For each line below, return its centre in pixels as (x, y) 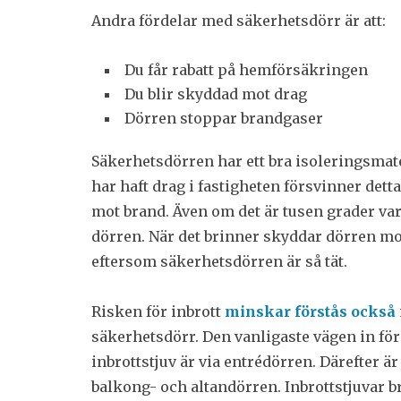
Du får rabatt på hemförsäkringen (246, 70)
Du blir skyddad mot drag (216, 94)
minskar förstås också (310, 311)
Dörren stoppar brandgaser (224, 118)
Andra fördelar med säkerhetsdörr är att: (239, 21)
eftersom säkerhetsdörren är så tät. (219, 261)
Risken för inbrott (158, 311)
